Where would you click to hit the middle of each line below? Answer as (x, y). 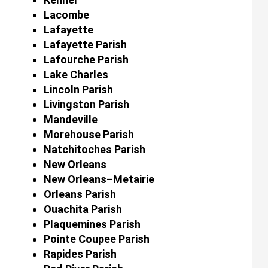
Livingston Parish (86, 104)
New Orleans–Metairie (99, 179)
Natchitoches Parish (94, 149)
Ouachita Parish (83, 209)
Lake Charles (76, 74)
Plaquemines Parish (92, 224)
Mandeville (70, 119)
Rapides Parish (80, 254)
